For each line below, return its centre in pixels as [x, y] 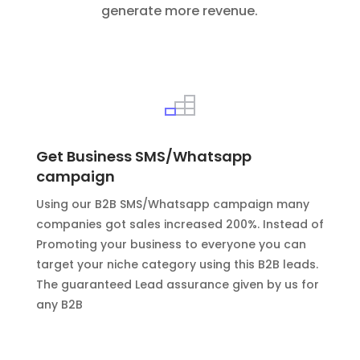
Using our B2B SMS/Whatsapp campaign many [172, 204]
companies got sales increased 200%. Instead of [180, 224]
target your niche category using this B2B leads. [177, 264]
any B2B [59, 304]
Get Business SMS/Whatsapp [143, 156]
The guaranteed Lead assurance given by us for [177, 284]
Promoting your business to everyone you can [171, 244]
